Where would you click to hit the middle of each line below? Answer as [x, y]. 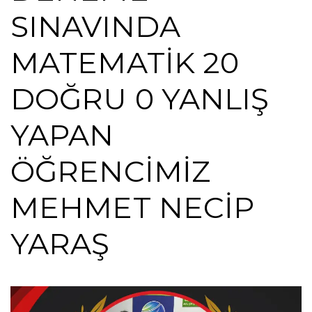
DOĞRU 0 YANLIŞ [140, 99]
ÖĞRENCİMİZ [111, 171]
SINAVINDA [95, 26]
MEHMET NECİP [133, 208]
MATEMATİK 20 [125, 63]
